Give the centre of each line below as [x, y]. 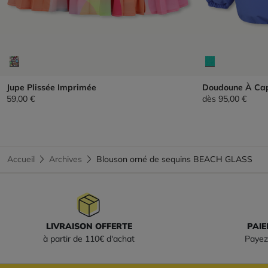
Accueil [21, 159]
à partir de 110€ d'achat [89, 238]
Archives [66, 159]
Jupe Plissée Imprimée [51, 87]
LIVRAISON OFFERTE [89, 226]
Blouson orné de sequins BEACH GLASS [174, 159]
